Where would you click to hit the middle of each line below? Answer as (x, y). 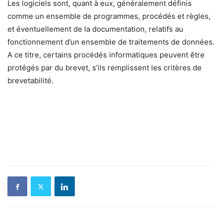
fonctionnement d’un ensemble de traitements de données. (111, 42)
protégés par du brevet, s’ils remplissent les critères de (105, 68)
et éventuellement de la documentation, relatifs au (95, 29)
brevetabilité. (30, 81)
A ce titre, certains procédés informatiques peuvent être (106, 55)
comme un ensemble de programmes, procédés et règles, (109, 16)
